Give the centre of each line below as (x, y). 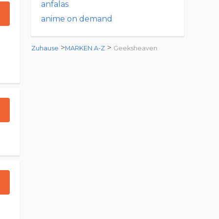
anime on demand (77, 19)
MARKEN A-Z (85, 48)
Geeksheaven (135, 48)
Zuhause (45, 48)
